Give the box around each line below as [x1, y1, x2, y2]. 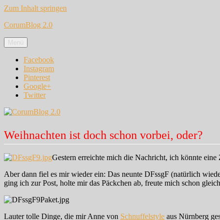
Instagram [24, 64, 54, 73]
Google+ [24, 82, 51, 90]
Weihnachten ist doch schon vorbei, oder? [4, 128, 203, 141]
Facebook [24, 55, 54, 64]
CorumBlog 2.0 [4, 21, 53, 29]
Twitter [24, 91, 46, 99]
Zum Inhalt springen [4, 4, 67, 12]
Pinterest [24, 73, 50, 82]
